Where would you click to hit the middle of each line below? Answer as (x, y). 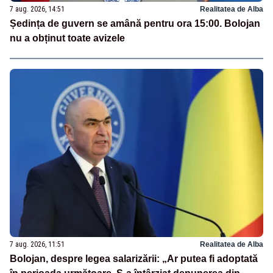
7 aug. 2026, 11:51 (37, 245)
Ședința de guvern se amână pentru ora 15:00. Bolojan (135, 23)
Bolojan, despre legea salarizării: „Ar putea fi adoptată (134, 259)
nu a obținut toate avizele (67, 38)
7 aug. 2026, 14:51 (37, 9)
